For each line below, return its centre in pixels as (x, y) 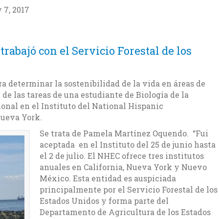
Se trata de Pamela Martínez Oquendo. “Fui (124, 133)
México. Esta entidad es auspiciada (108, 178)
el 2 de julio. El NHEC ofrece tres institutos (122, 155)
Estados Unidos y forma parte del (104, 200)
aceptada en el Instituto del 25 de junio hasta (128, 144)
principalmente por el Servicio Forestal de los (129, 189)
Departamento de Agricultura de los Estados (125, 212)
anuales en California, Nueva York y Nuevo (123, 167)
